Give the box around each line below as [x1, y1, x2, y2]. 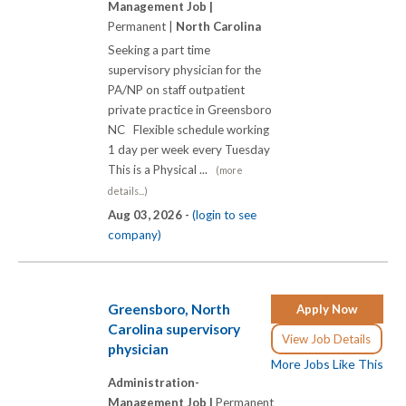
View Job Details [282, 331, 372, 346]
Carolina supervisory [108, 320, 240, 337]
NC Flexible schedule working [108, 122, 269, 138]
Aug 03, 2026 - [108, 208, 192, 223]
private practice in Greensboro [108, 102, 272, 118]
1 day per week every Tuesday [108, 142, 270, 158]
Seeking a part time [108, 43, 210, 58]
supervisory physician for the [108, 63, 261, 78]
